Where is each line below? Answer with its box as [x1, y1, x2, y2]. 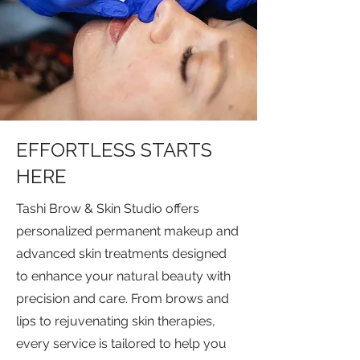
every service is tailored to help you [16, 336, 227, 351]
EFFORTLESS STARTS [16, 138, 212, 162]
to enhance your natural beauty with [16, 268, 231, 284]
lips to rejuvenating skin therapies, [16, 313, 215, 329]
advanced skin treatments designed [16, 246, 227, 261]
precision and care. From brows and [16, 291, 229, 306]
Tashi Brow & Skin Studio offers [16, 201, 199, 216]
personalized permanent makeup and [16, 223, 239, 239]
